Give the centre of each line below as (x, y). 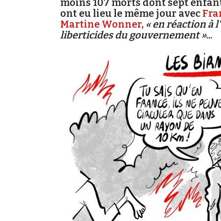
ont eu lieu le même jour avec (131, 13)
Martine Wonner (101, 24)
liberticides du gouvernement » (133, 35)
